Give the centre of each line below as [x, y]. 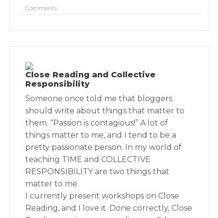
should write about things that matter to [105, 111]
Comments [41, 8]
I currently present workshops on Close [102, 196]
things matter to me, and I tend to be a [101, 135]
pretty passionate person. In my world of [104, 147]
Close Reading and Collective [91, 75]
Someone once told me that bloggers [99, 99]
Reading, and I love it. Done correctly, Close [109, 208]
